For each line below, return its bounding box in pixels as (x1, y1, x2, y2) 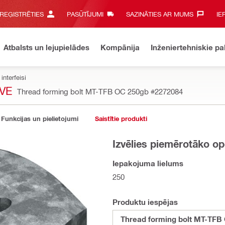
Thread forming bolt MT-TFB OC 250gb (17, 87, 151, 96)
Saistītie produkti (95, 115, 147, 123)
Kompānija (100, 42, 140, 52)
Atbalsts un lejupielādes (4, 42, 89, 52)
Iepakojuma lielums (113, 159, 183, 168)
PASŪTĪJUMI (66, 10, 103, 18)
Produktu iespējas (113, 197, 178, 206)
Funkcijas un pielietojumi (1, 115, 78, 123)
